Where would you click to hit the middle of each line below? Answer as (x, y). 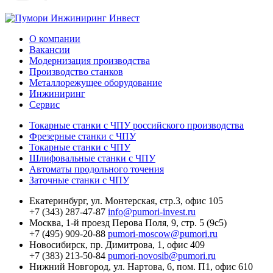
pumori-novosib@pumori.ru (162, 255)
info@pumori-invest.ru (152, 211)
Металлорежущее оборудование (96, 82)
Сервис (44, 104)
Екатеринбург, (60, 200)
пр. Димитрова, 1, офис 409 (147, 244)
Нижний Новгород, (71, 266)
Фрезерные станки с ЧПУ (83, 136)
